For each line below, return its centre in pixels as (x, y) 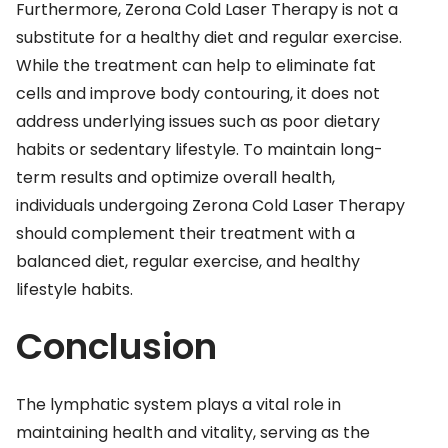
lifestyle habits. (74, 290)
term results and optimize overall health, (175, 178)
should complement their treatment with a (185, 234)
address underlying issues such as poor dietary (198, 122)
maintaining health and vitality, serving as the (193, 432)
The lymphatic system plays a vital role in (178, 404)
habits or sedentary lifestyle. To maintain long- (199, 150)
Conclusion (116, 347)
